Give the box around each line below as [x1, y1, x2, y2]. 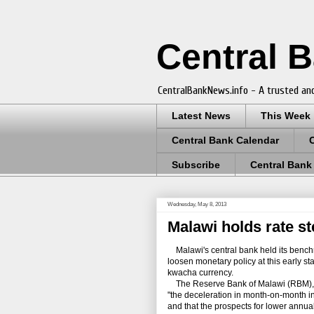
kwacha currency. [168, 268, 233, 278]
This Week [261, 110, 310, 122]
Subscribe [172, 158, 220, 170]
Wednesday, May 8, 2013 [168, 201, 226, 208]
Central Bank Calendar [172, 135, 279, 146]
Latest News [172, 110, 231, 122]
